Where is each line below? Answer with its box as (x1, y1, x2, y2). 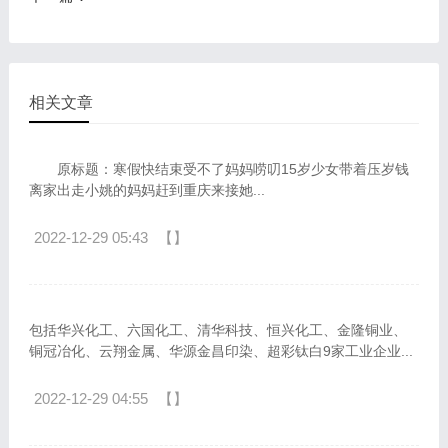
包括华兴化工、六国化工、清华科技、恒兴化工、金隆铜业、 (28, 322, 407, 338)
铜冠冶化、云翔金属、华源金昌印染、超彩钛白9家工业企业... (28, 343, 413, 359)
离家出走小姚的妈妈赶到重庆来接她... (28, 182, 265, 198)
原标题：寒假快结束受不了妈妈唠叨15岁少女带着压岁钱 (28, 161, 409, 177)
